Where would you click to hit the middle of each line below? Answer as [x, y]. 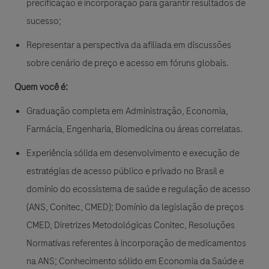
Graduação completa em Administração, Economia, [127, 111]
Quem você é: [41, 87]
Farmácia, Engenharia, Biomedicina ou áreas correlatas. [134, 129]
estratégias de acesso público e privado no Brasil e [125, 171]
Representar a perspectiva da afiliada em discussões [129, 45]
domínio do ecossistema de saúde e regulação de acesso [138, 189]
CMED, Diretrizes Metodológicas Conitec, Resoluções [131, 225]
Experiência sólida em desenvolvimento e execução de [133, 153]
